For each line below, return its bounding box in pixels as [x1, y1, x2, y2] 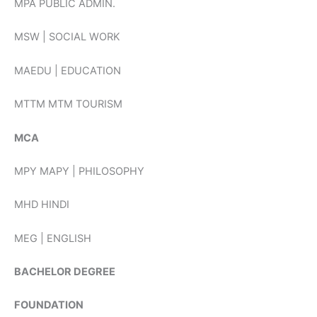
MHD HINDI [14, 198, 69, 212]
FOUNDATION [14, 299, 83, 312]
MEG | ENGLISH [14, 231, 91, 245]
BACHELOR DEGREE [14, 265, 115, 278]
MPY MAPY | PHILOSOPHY [14, 164, 144, 178]
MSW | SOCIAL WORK [14, 30, 120, 44]
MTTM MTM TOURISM [14, 98, 122, 111]
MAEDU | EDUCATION [14, 64, 121, 77]
